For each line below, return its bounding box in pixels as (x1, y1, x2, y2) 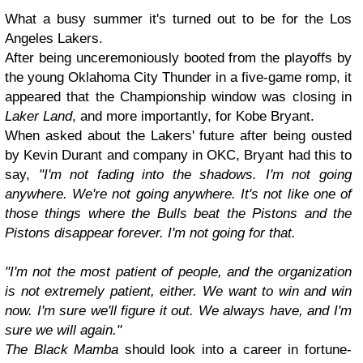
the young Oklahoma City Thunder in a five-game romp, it (5, 70, 352, 85)
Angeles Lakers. (5, 31, 103, 46)
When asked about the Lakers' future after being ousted (5, 128, 352, 143)
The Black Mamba (5, 342, 119, 357)
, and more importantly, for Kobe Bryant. (72, 109, 314, 124)
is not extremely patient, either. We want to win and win (5, 284, 352, 299)
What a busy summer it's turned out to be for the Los (5, 11, 352, 27)
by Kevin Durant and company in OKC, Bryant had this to (5, 147, 352, 163)
